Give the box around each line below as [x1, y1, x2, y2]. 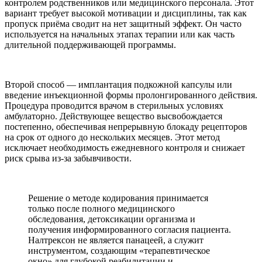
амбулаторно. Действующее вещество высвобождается [5, 111, 222, 121]
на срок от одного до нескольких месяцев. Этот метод [5, 132, 220, 142]
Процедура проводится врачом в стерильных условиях [5, 100, 223, 111]
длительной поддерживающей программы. [5, 39, 176, 50]
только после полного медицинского [28, 203, 175, 213]
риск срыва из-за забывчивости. [5, 153, 132, 163]
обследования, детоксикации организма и [28, 213, 195, 224]
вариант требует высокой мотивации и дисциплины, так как [5, 8, 247, 18]
